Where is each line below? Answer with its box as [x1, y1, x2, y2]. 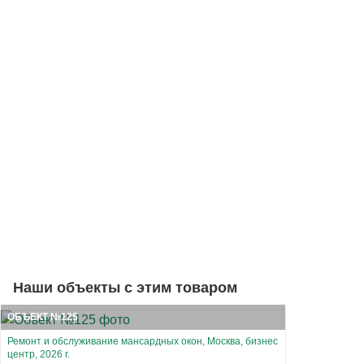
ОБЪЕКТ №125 [7, 310, 78, 323]
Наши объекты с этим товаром [13, 279, 237, 297]
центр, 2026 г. [7, 348, 70, 360]
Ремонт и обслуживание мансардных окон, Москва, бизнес [7, 335, 278, 347]
